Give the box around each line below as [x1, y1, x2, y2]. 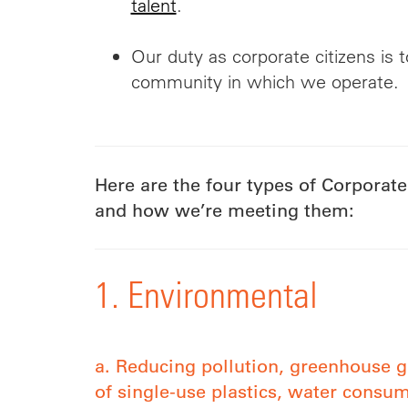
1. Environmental [94, 273, 318, 316]
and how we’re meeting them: [94, 199, 354, 221]
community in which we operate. [130, 70, 404, 93]
